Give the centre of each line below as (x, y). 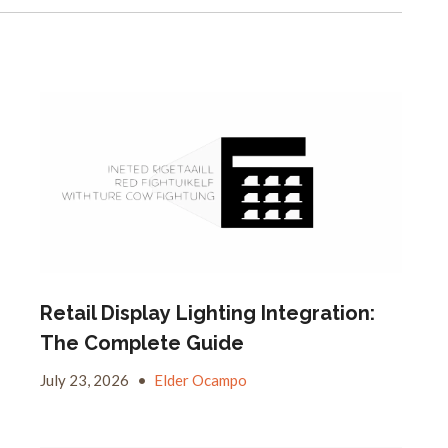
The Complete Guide (141, 342)
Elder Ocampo (200, 379)
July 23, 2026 (85, 379)
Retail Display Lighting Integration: (207, 312)
